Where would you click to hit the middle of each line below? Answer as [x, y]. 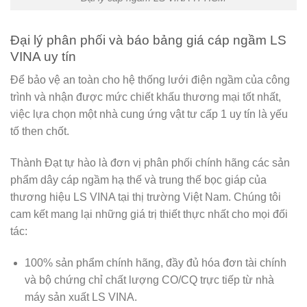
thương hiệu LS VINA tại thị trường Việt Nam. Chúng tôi [146, 197]
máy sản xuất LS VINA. [81, 297]
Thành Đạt [36, 163]
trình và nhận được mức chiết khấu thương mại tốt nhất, [146, 97]
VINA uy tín [43, 56]
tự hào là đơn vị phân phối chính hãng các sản [176, 163]
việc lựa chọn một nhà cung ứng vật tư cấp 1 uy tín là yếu [149, 114]
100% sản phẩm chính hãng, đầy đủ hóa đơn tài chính [155, 262]
